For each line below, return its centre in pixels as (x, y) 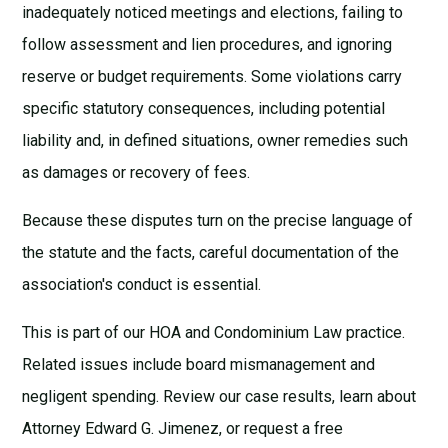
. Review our (201, 396)
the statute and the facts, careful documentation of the (211, 252)
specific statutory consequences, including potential (204, 108)
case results (289, 396)
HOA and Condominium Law (246, 332)
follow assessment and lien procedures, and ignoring (207, 44)
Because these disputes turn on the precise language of (218, 220)
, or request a (267, 428)
